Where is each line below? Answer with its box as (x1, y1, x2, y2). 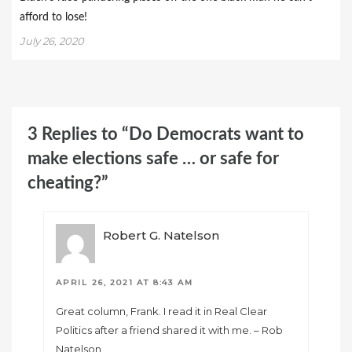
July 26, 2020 (20, 35, 84, 48)
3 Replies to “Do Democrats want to (27, 126, 304, 144)
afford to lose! (20, 12, 87, 24)
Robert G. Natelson (103, 228, 219, 244)
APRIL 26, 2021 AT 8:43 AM (56, 277, 193, 288)
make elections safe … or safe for (27, 150, 279, 168)
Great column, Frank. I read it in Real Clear (56, 305, 267, 318)
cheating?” (27, 174, 108, 192)
